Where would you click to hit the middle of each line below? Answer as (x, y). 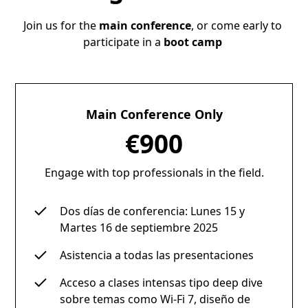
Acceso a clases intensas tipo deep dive (162, 282)
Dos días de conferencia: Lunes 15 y (153, 211)
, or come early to (237, 25)
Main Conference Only (154, 114)
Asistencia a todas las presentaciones (157, 255)
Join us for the (62, 25)
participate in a (124, 42)
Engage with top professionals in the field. (154, 172)
